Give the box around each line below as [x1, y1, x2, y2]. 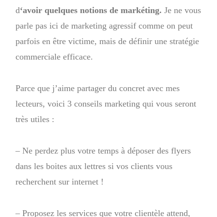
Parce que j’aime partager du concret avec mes [15, 83, 180, 93]
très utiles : [15, 114, 55, 124]
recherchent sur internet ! [15, 176, 104, 186]
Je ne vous [162, 5, 201, 15]
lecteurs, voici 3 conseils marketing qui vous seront [15, 98, 197, 108]
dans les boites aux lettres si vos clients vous [15, 161, 173, 171]
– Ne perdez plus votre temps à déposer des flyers [15, 145, 191, 155]
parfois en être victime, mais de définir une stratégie [15, 36, 200, 46]
